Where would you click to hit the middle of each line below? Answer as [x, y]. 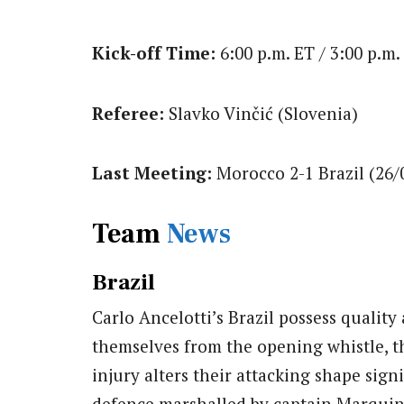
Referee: [128, 113]
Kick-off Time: [154, 53]
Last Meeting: [152, 172]
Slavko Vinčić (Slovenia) [261, 113]
